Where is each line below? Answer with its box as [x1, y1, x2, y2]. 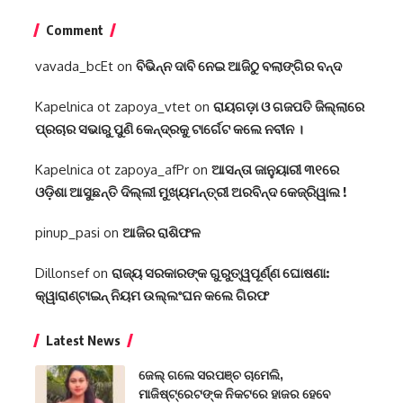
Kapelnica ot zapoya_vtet [35, 98, 191, 116]
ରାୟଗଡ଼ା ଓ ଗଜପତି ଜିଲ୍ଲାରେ [213, 98, 364, 115]
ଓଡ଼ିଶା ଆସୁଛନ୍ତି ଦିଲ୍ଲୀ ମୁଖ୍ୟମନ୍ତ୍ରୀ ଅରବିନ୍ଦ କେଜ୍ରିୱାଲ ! [35, 184, 346, 201]
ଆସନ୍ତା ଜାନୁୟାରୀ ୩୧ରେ [211, 161, 339, 178]
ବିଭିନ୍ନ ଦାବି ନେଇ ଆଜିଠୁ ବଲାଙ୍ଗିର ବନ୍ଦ [136, 58, 342, 75]
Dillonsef [35, 264, 89, 282]
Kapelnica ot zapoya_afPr [35, 161, 189, 179]
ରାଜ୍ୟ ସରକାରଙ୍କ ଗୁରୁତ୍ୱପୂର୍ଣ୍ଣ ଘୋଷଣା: [112, 264, 329, 282]
